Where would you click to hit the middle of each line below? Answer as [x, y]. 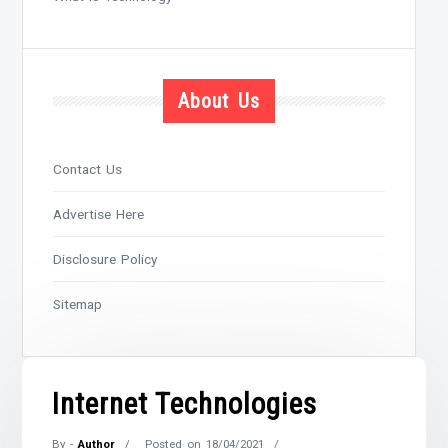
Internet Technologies [185, 404]
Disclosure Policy [105, 259]
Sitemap [78, 304]
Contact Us [88, 169]
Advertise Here [99, 214]
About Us [219, 101]
